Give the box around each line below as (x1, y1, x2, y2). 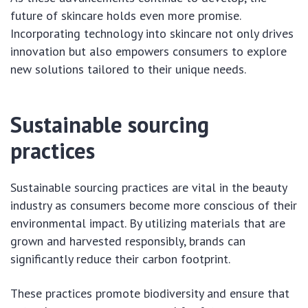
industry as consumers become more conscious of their (10, 197, 297, 213)
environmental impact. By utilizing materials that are (10, 214, 285, 231)
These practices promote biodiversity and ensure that (10, 285, 289, 301)
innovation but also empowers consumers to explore (10, 43, 287, 59)
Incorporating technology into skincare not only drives (10, 25, 294, 41)
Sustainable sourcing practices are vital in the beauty (10, 179, 287, 195)
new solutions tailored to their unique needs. (10, 60, 246, 77)
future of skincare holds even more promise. (10, 7, 241, 23)
